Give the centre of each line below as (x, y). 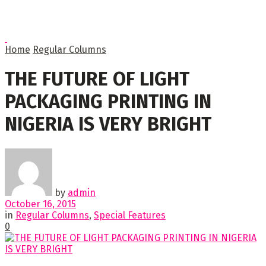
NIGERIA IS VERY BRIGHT (108, 124)
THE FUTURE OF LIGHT (97, 79)
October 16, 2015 (40, 204)
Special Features (130, 215)
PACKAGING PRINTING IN (108, 102)
